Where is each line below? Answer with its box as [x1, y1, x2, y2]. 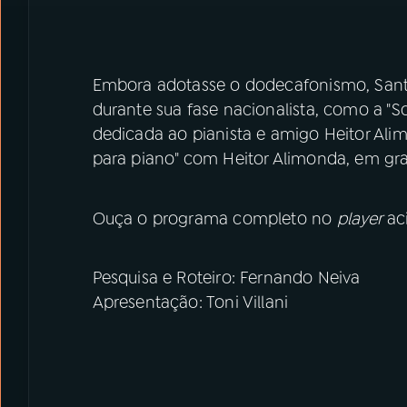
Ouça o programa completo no [92, 207, 337, 230]
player [336, 207, 387, 230]
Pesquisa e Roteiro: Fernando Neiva [92, 267, 361, 289]
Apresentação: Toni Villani [92, 292, 289, 313]
